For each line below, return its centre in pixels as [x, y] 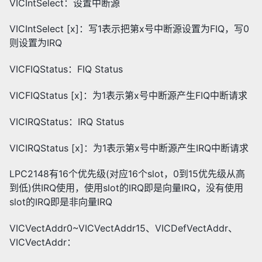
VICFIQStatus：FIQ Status [66, 69]
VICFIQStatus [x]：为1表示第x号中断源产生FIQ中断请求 [128, 95]
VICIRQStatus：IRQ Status [67, 121]
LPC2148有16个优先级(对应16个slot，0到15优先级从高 [127, 174]
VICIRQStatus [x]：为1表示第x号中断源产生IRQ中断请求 [129, 148]
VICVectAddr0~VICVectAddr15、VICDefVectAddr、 [123, 228]
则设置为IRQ [36, 43]
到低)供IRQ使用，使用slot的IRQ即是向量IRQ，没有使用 [126, 188]
